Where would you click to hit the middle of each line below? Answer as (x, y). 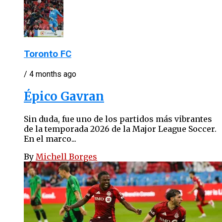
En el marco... (50, 139)
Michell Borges (66, 156)
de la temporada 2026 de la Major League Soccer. (120, 129)
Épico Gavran (64, 96)
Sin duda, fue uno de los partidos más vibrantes (118, 119)
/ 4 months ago (50, 74)
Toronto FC (48, 54)
